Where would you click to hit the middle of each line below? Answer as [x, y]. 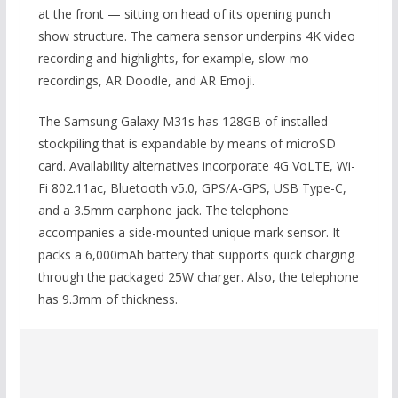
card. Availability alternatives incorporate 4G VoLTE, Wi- [196, 166]
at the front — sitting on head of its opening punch [184, 14]
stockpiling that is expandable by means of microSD [187, 143]
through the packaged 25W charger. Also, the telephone [198, 277]
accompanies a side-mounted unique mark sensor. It [189, 232]
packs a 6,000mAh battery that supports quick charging [196, 255]
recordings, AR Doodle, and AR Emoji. [146, 80]
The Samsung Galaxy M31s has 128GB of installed [183, 121]
